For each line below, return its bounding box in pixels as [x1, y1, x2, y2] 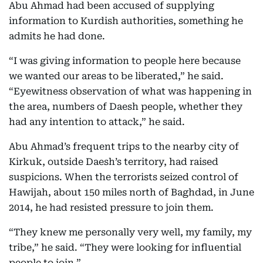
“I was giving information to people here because [9, 55, 241, 66]
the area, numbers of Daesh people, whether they [9, 101, 242, 112]
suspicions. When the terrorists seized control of [9, 171, 238, 183]
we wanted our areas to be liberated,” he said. [9, 70, 224, 82]
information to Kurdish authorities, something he [9, 15, 243, 26]
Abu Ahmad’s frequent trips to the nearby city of [9, 141, 239, 152]
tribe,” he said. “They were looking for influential [9, 242, 241, 253]
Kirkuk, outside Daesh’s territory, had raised [9, 156, 218, 167]
